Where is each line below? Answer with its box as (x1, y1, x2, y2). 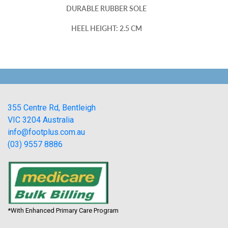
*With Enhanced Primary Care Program (8, 207, 119, 215)
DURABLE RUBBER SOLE (66, 4, 147, 13)
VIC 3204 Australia (8, 115, 74, 125)
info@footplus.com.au (8, 127, 85, 137)
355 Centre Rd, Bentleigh (8, 103, 96, 113)
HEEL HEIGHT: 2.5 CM (71, 24, 142, 33)
